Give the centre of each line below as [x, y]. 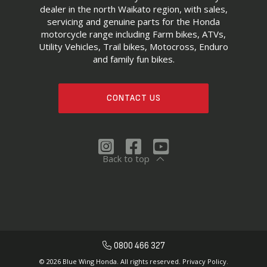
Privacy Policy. [205, 261]
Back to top [126, 159]
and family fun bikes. [133, 59]
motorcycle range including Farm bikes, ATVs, [133, 34]
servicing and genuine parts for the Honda [133, 21]
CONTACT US [133, 98]
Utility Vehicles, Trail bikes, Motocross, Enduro [133, 46]
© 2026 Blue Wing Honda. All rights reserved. [111, 261]
